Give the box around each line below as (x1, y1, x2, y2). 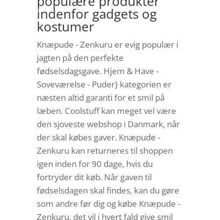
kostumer (36, 18, 94, 36)
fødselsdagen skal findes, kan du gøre (36, 185, 179, 196)
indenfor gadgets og (36, 5, 157, 23)
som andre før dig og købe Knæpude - (36, 198, 180, 210)
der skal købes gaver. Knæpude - (36, 132, 160, 143)
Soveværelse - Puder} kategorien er (36, 79, 171, 90)
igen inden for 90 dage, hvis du (36, 158, 153, 170)
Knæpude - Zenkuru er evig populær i (36, 39, 178, 51)
